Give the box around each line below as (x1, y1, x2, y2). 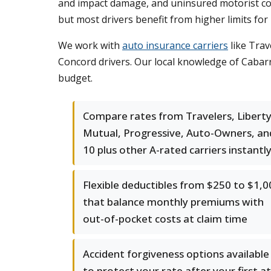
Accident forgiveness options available (83, 247, 269, 261)
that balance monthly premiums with (83, 195, 264, 209)
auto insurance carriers (122, 39, 228, 52)
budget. (58, 71, 93, 85)
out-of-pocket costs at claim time (83, 212, 247, 226)
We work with (58, 39, 122, 52)
